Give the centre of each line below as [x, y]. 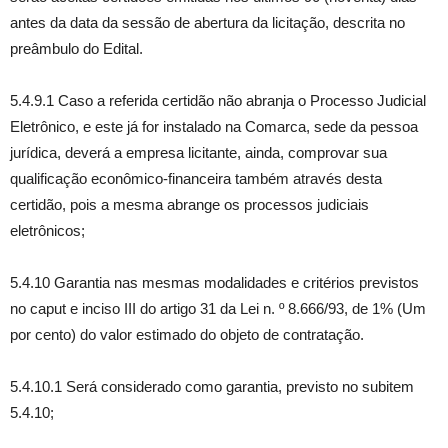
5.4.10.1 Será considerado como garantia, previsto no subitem [212, 386]
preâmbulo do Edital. [76, 48]
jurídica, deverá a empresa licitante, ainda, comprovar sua [198, 152]
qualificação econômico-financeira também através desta [196, 178]
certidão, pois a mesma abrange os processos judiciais [189, 204]
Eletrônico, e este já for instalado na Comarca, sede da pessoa [214, 126]
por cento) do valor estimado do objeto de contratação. [187, 334]
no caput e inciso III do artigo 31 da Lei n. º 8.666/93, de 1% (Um [218, 308]
